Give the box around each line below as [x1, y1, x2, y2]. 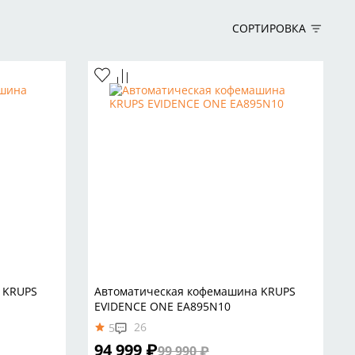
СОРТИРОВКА [239, 21, 306, 36]
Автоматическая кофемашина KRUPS [94, 283, 296, 299]
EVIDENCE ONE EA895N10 [94, 298, 231, 314]
